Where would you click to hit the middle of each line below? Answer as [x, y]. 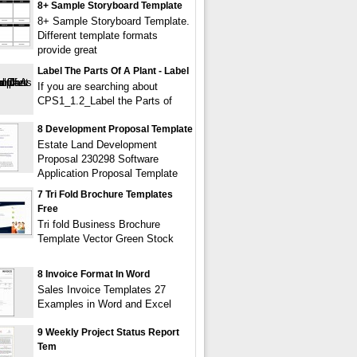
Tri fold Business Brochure [99, 224]
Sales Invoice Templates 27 [102, 290]
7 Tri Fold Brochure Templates [105, 194]
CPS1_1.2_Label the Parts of [105, 101]
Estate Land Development [97, 145]
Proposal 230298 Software [98, 159]
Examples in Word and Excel [104, 304]
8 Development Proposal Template [115, 129]
